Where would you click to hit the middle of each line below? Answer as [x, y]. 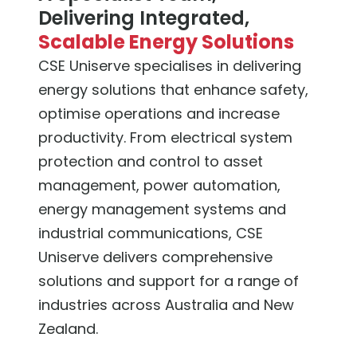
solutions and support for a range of [169, 280]
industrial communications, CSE [151, 233]
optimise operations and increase [159, 113]
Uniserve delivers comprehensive [155, 257]
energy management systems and [162, 209]
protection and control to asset [151, 161]
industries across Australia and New [166, 304]
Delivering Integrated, [144, 18]
